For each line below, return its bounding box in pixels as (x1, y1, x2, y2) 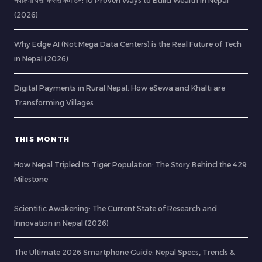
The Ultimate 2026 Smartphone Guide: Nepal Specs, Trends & (14, 248, 235, 257)
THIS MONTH (14, 135, 70, 144)
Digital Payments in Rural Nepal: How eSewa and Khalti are (14, 84, 225, 93)
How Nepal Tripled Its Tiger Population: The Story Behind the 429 (14, 160, 247, 170)
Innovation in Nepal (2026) (14, 219, 109, 228)
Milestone (14, 175, 48, 184)
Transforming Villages (14, 98, 94, 108)
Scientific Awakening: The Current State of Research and (14, 204, 217, 213)
